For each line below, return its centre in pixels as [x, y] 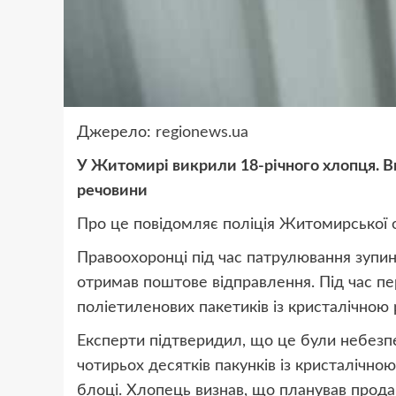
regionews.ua [202, 133]
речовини [112, 191]
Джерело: [116, 133]
